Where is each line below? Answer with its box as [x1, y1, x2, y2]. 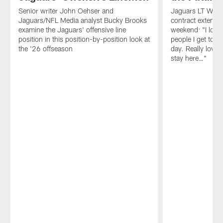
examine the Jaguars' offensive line [18, 25, 126, 34]
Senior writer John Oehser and [18, 6, 113, 15]
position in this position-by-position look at [18, 35, 150, 44]
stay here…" [171, 54, 207, 63]
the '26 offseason [18, 44, 73, 53]
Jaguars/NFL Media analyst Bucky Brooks [18, 16, 147, 25]
